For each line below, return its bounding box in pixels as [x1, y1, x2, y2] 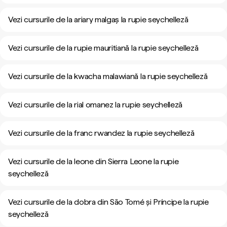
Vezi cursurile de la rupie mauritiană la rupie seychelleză [8, 43, 199, 53]
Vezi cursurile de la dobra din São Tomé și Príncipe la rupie [8, 197, 209, 207]
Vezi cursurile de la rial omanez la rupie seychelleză [8, 100, 183, 109]
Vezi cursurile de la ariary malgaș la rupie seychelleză [8, 15, 188, 24]
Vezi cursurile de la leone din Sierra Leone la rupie [8, 157, 179, 166]
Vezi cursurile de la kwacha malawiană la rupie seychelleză [8, 71, 208, 81]
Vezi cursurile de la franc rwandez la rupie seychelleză [8, 128, 195, 138]
